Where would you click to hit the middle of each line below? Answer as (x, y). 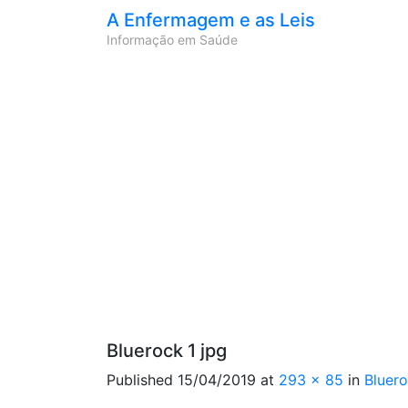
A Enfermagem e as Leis (211, 20)
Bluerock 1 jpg (167, 351)
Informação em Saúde (172, 40)
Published (142, 380)
